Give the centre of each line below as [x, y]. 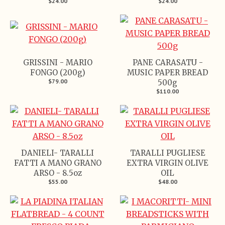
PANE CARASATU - [167, 62]
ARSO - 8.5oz [58, 173]
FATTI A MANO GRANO [58, 163]
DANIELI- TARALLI [58, 153]
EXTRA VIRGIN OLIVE [167, 163]
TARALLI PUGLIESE [167, 153]
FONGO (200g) [58, 72]
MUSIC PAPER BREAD [167, 72]
